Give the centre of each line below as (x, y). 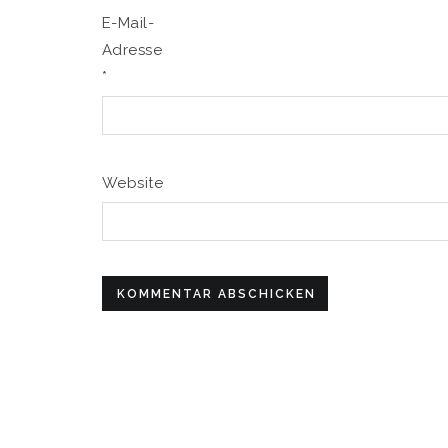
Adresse (132, 49)
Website (133, 182)
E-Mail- (128, 22)
